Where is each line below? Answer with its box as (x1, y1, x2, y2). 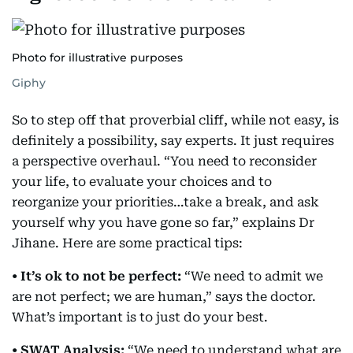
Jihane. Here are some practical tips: (12, 236, 243, 251)
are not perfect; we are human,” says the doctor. (12, 289, 316, 304)
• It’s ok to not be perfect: (12, 269, 181, 284)
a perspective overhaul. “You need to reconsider (12, 154, 317, 169)
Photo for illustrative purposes (12, 50, 183, 65)
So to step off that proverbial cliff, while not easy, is (12, 113, 339, 128)
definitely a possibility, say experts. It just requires (12, 133, 334, 148)
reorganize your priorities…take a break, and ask (12, 195, 319, 210)
